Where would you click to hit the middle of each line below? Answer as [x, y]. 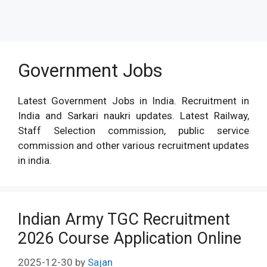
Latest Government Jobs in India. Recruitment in [133, 101]
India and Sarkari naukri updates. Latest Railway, [133, 116]
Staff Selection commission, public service [133, 131]
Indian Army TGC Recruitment [124, 219]
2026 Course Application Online [130, 238]
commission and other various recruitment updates [133, 145]
